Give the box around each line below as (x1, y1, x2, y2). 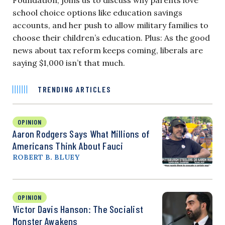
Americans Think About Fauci (13, 139, 124, 152)
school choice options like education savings (13, 7, 182, 18)
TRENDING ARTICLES (38, 84, 111, 94)
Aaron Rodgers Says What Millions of (13, 127, 150, 140)
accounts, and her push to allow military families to (13, 20, 208, 30)
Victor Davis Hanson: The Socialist (13, 202, 144, 215)
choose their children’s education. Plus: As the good (13, 32, 210, 43)
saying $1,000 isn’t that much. (13, 57, 125, 68)
